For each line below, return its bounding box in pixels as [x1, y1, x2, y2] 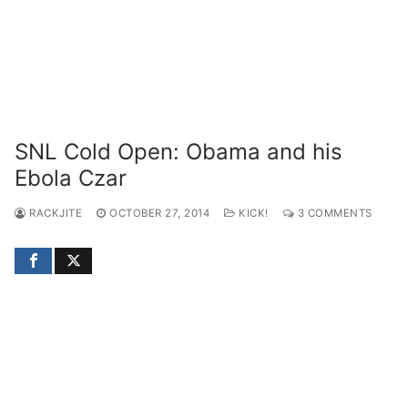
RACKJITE [25, 206, 82, 219]
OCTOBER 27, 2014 [109, 206, 209, 219]
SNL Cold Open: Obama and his [15, 138, 342, 165]
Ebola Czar [15, 164, 127, 191]
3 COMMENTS [294, 206, 372, 219]
